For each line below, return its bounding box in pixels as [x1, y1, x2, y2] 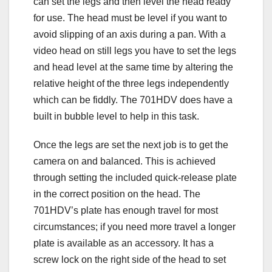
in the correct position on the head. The [33, 188, 200, 199]
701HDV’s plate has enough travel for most [33, 205, 218, 216]
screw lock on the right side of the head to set [33, 254, 226, 265]
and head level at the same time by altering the [33, 61, 233, 72]
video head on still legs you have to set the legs [33, 45, 236, 56]
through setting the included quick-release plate [33, 172, 237, 183]
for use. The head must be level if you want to [33, 12, 227, 23]
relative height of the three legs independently [33, 78, 229, 89]
